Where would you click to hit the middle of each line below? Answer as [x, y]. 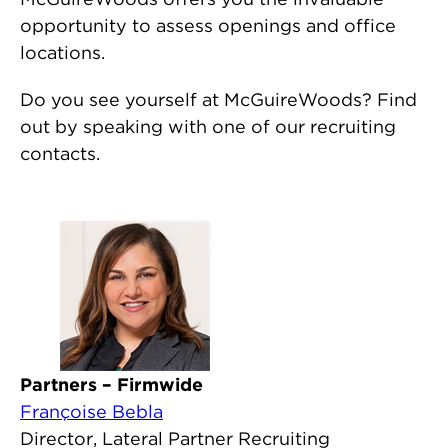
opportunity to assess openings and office [208, 25]
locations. [62, 52]
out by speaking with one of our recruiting [208, 126]
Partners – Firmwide [111, 384]
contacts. [60, 153]
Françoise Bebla [91, 411]
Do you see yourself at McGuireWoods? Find [218, 99]
